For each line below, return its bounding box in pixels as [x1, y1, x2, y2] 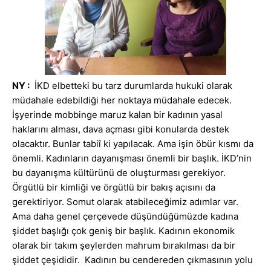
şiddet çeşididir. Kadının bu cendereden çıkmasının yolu [12, 254, 253, 266]
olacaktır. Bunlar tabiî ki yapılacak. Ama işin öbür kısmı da [12, 138, 253, 150]
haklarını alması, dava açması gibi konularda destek [12, 123, 229, 135]
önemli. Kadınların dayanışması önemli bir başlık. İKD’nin [12, 152, 252, 165]
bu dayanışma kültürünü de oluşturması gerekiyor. [12, 167, 226, 179]
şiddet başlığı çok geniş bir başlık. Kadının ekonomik [12, 225, 235, 237]
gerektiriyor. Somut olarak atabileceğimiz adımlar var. [12, 196, 238, 208]
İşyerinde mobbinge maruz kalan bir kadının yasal [12, 109, 223, 121]
